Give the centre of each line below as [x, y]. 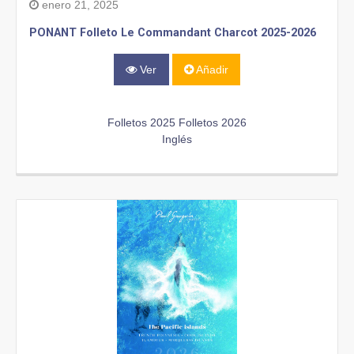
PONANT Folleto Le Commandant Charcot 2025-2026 [173, 32]
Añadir [211, 70]
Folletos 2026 [213, 123]
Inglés [177, 139]
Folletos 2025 [141, 123]
